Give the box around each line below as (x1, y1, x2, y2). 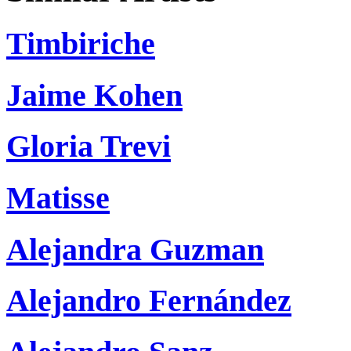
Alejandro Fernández (6, 283, 291, 319)
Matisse (6, 180, 110, 216)
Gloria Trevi (6, 128, 171, 165)
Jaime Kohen (6, 77, 183, 113)
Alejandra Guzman (6, 231, 264, 267)
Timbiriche (6, 25, 155, 61)
